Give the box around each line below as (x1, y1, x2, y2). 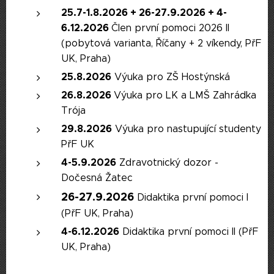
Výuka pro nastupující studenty (112, 123, 261, 135)
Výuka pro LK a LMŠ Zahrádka (114, 89, 256, 101)
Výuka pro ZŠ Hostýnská (111, 71, 230, 83)
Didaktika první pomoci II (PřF (119, 226, 258, 237)
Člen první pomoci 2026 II (111, 22, 229, 34)
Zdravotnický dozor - (116, 157, 218, 168)
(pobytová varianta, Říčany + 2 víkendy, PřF (61, 37, 261, 49)
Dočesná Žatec (61, 172, 133, 183)
